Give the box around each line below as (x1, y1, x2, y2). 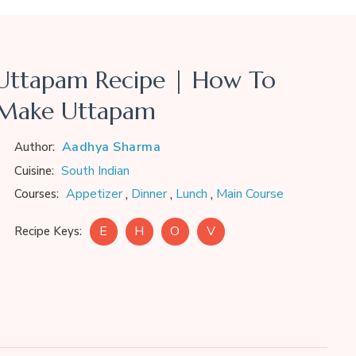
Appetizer (65, 184, 122, 203)
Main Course (215, 184, 284, 203)
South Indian (60, 162, 130, 180)
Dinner (130, 184, 167, 203)
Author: (10, 139, 58, 156)
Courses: (10, 185, 59, 202)
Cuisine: (10, 163, 57, 180)
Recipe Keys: (10, 223, 82, 240)
